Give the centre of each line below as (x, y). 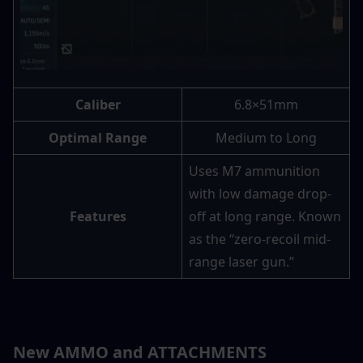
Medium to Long (266, 138)
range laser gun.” (241, 262)
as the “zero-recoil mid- (260, 239)
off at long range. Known (265, 217)
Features (98, 217)
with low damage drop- (260, 194)
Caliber (98, 105)
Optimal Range (98, 138)
